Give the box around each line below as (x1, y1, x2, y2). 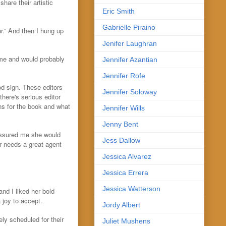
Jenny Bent (102, 120, 138, 128)
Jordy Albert (102, 200, 140, 209)
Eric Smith (102, 7, 135, 15)
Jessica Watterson (102, 184, 160, 193)
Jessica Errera (102, 168, 148, 177)
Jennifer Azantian (102, 55, 157, 64)
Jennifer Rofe (102, 71, 145, 80)
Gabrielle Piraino (102, 23, 155, 31)
